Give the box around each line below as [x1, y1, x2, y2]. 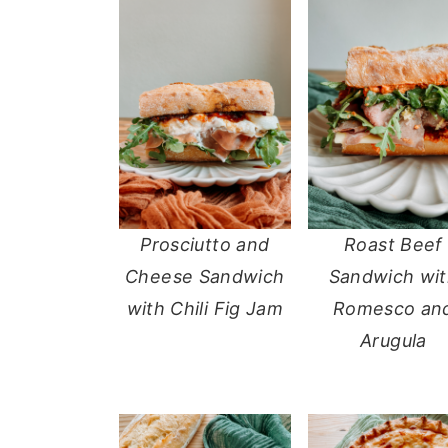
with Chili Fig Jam [126, 297, 284, 319]
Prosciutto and [140, 233, 270, 255]
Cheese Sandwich [125, 265, 285, 287]
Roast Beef [344, 233, 443, 255]
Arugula [360, 329, 427, 351]
